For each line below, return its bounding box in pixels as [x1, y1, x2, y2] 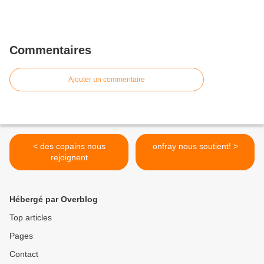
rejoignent [50, 153, 88, 163]
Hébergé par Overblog [9, 194, 98, 204]
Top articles [9, 213, 52, 223]
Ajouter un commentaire [68, 75, 145, 84]
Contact [9, 249, 38, 259]
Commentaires [9, 44, 91, 57]
